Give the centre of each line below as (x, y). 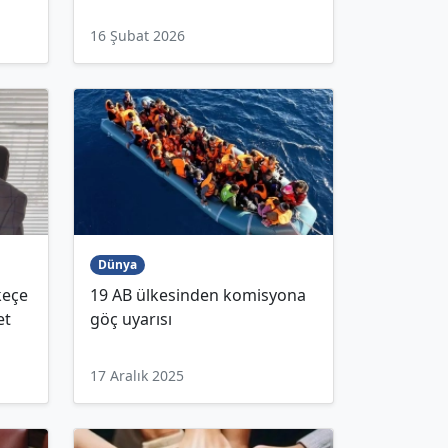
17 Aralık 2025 (137, 376)
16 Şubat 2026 (137, 36)
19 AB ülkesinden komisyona (198, 295)
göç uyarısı (131, 319)
